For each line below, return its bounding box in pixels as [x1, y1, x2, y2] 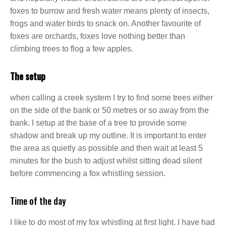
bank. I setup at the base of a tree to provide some [10, 119, 187, 127]
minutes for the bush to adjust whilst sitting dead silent [10, 156, 202, 165]
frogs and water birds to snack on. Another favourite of [10, 19, 201, 28]
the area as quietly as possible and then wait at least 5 [10, 144, 203, 152]
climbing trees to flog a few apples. [10, 44, 133, 53]
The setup [10, 70, 45, 83]
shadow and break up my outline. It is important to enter [10, 131, 206, 140]
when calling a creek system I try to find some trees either [10, 93, 213, 102]
